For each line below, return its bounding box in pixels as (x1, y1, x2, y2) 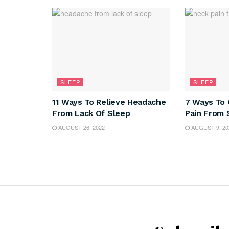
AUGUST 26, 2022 (57, 123, 105, 132)
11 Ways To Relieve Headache (52, 97, 166, 107)
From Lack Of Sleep (52, 108, 130, 119)
